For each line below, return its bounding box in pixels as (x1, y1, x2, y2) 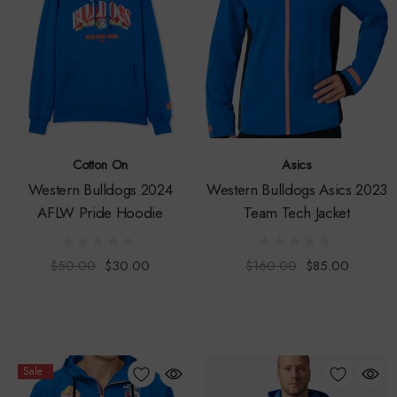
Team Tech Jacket (244, 202, 350, 224)
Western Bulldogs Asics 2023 (206, 179, 387, 201)
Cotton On (72, 155, 128, 175)
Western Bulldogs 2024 (27, 179, 173, 201)
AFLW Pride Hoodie (37, 202, 163, 224)
